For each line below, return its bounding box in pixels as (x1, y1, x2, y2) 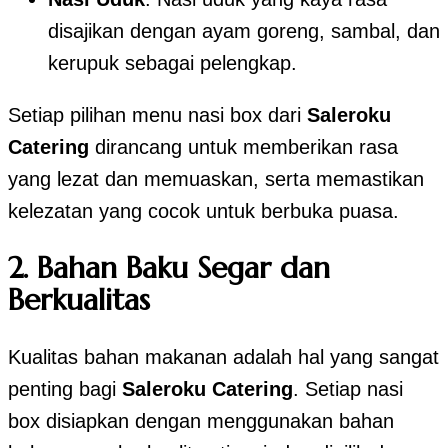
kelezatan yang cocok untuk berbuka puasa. (8, 200, 399, 223)
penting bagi (8, 378, 122, 401)
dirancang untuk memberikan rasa (89, 136, 398, 159)
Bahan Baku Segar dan (37, 249, 330, 287)
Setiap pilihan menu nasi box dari (8, 104, 307, 127)
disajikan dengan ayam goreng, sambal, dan (48, 20, 440, 43)
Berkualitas (8, 281, 150, 319)
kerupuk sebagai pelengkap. (48, 52, 297, 75)
